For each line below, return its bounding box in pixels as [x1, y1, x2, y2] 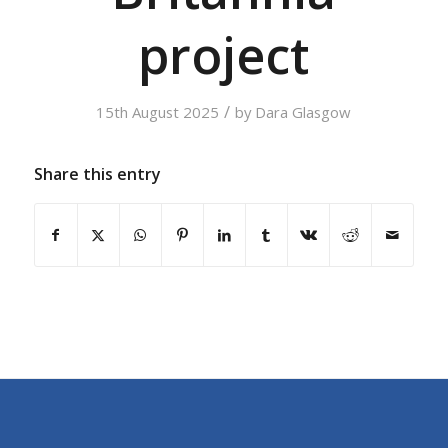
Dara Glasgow [255, 101, 352, 122]
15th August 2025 [96, 101, 220, 122]
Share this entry [33, 162, 161, 185]
